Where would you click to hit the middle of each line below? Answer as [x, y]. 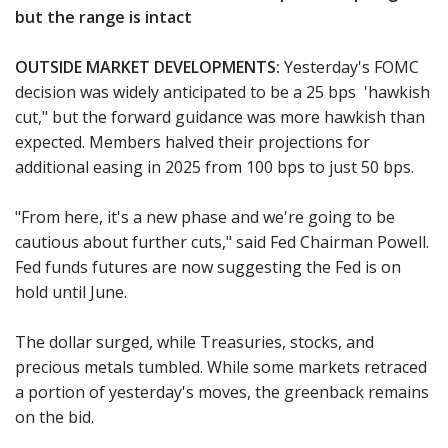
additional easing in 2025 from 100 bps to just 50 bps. [214, 167]
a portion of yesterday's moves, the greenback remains [222, 392]
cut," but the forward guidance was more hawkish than [220, 117]
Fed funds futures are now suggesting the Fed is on [208, 267]
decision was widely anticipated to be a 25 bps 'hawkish [222, 92]
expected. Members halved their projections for [192, 142]
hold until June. [71, 292]
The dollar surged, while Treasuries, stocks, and [194, 342]
